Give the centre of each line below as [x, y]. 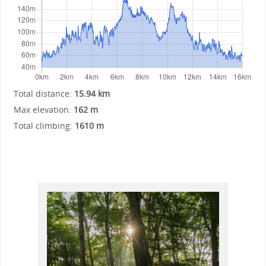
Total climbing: [43, 126]
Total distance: [42, 94]
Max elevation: [42, 110]
